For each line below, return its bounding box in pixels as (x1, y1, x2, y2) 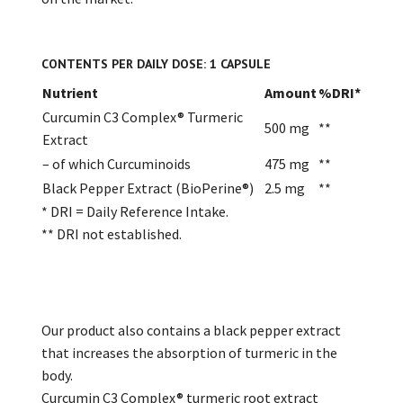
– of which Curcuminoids (42, 155, 191, 174)
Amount (264, 84, 317, 103)
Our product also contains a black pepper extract (41, 321, 341, 340)
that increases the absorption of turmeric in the (41, 344, 337, 363)
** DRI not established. (41, 225, 182, 244)
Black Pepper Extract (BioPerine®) (42, 179, 254, 198)
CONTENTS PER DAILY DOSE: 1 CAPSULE (41, 56, 271, 73)
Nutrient (42, 84, 98, 103)
